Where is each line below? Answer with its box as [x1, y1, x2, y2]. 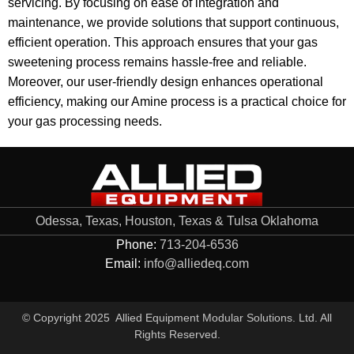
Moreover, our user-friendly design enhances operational [8, 75, 323, 89]
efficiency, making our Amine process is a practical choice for [8, 95, 346, 109]
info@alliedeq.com [141, 257, 249, 271]
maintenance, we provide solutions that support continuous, [8, 16, 339, 30]
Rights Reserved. [134, 328, 220, 341]
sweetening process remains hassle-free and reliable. [8, 55, 307, 70]
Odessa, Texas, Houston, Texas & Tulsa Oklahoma [36, 214, 318, 228]
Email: [105, 257, 141, 271]
